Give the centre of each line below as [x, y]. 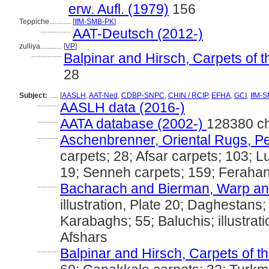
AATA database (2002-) [133, 124]
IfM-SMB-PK [94, 22]
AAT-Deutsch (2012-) [138, 34]
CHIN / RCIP [188, 95]
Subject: [33, 95]
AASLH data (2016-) [122, 107]
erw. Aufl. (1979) [119, 9]
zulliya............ [41, 46]
